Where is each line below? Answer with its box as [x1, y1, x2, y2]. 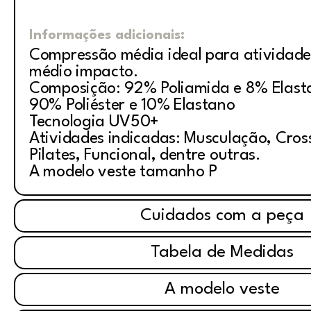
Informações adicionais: [29, 28, 185, 42]
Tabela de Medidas [151, 244, 294, 261]
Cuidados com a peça [140, 208, 304, 224]
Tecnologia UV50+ [29, 114, 160, 131]
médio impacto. [29, 64, 138, 81]
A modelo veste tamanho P [29, 164, 217, 180]
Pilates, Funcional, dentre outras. [29, 147, 260, 164]
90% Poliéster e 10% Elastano [29, 97, 235, 114]
